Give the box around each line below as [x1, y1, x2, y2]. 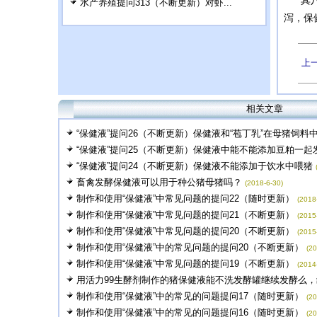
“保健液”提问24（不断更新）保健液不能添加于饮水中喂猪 [76, 161, 313, 171]
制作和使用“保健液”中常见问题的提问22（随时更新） [76, 193, 294, 204]
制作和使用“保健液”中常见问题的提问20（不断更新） [76, 226, 294, 236]
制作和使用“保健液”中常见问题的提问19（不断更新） [76, 258, 294, 269]
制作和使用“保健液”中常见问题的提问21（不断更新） [76, 209, 294, 220]
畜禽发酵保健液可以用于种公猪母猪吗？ [76, 177, 242, 188]
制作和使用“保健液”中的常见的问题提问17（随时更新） [76, 291, 304, 301]
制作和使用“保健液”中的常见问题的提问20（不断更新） [76, 242, 304, 253]
